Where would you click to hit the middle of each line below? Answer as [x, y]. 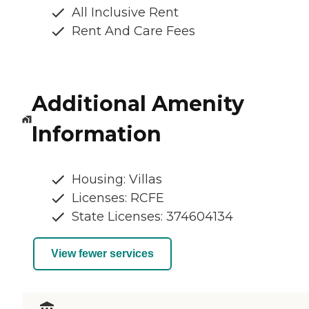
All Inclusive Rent [125, 12]
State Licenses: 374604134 [152, 216]
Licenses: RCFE [118, 198]
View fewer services [102, 254]
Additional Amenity [138, 103]
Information [96, 134]
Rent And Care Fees [133, 31]
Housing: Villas [117, 179]
